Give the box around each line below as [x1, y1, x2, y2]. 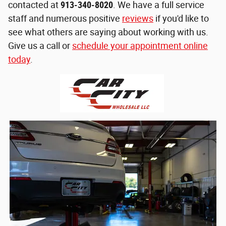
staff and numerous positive [8, 13, 122, 24]
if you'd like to [153, 13, 209, 24]
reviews [122, 13, 153, 24]
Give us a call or [8, 40, 72, 51]
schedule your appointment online [72, 40, 208, 51]
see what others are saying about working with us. [8, 27, 208, 38]
